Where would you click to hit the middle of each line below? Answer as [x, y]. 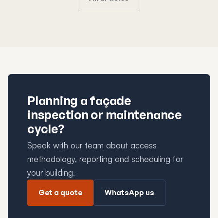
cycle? [46, 129]
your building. [51, 173]
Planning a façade [79, 101]
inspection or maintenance [104, 115]
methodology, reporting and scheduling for [105, 159]
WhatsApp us [129, 193]
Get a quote [60, 193]
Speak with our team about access [92, 145]
